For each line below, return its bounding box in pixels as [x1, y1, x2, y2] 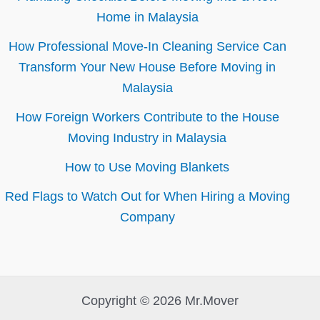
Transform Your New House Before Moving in [19, 60, 276, 74]
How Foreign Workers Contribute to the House [15, 110, 279, 124]
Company [119, 210, 175, 224]
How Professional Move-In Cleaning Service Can [8, 39, 286, 54]
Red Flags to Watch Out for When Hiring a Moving [4, 189, 290, 204]
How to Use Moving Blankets [65, 160, 229, 174]
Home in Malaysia [96, 10, 199, 24]
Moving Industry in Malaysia [68, 131, 226, 145]
